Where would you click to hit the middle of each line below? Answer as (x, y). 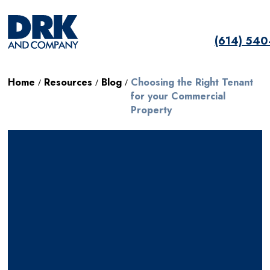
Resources (68, 82)
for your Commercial (178, 96)
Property (152, 110)
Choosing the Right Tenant (192, 82)
